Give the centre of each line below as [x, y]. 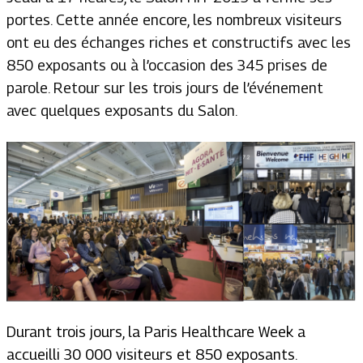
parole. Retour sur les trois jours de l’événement [165, 88]
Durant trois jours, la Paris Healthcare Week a [156, 331]
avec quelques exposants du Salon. [126, 111]
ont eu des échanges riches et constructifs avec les [179, 43]
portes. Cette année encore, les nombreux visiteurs [174, 20]
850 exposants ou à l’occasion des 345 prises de [167, 65]
